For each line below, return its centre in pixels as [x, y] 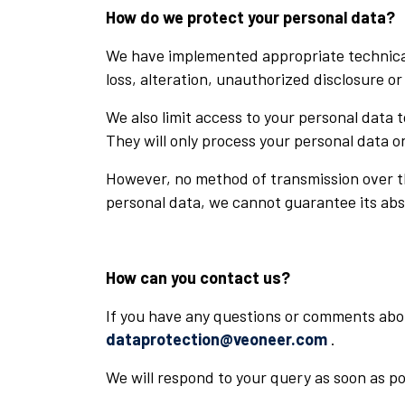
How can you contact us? [198, 278]
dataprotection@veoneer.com [217, 339]
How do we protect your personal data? [250, 18]
